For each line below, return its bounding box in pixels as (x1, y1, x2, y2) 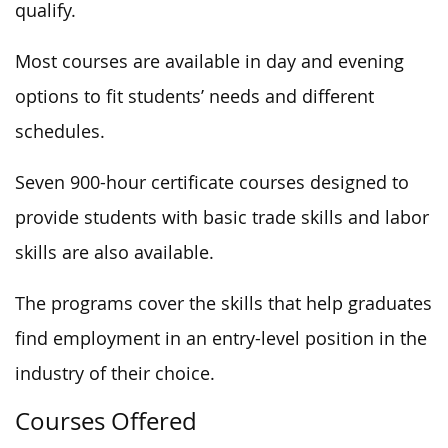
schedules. (15, 119, 105, 143)
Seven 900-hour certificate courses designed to (15, 170, 409, 194)
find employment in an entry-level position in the (15, 326, 427, 350)
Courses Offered (15, 404, 197, 437)
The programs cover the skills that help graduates (15, 291, 432, 315)
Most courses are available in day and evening (15, 49, 404, 73)
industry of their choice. (15, 361, 215, 385)
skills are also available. (15, 240, 214, 264)
